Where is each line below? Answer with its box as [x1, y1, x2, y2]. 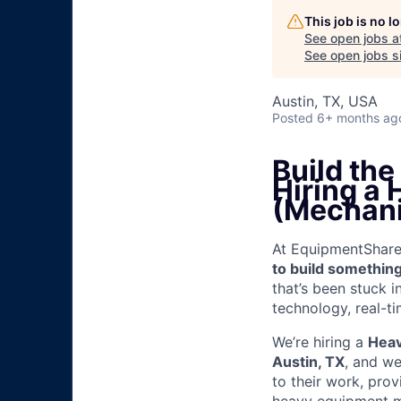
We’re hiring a [272, 333, 368, 352]
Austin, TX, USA [272, 92, 378, 111]
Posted [272, 110, 313, 126]
